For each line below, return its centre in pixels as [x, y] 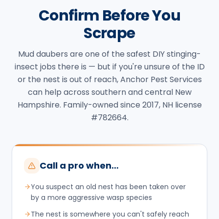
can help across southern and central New [109, 92]
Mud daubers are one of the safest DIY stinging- [109, 54]
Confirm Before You [109, 15]
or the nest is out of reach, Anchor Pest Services [109, 79]
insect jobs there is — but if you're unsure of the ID [109, 66]
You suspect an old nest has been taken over [108, 186]
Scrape [109, 33]
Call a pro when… [79, 165]
